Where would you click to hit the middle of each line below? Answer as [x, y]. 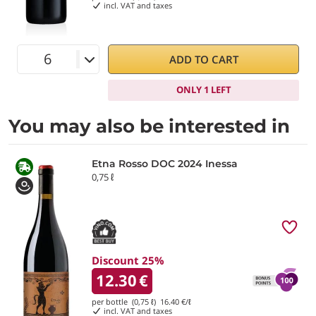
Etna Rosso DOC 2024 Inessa [165, 163]
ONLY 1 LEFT [203, 90]
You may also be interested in [149, 126]
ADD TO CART [203, 59]
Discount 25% [128, 260]
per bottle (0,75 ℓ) [126, 301]
